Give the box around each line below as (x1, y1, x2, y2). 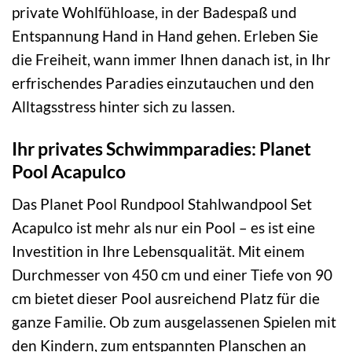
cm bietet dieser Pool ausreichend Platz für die (12, 288, 320, 307)
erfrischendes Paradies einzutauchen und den (12, 73, 314, 92)
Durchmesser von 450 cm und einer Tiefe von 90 (12, 265, 332, 284)
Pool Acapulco (12, 160, 126, 183)
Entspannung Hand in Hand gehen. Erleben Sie (12, 26, 318, 45)
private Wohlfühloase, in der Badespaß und (12, 2, 297, 21)
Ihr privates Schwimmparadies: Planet (12, 137, 311, 160)
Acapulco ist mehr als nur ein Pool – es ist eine (12, 218, 315, 236)
